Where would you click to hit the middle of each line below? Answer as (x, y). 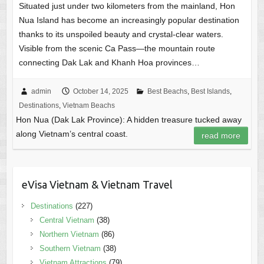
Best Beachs (167, 91)
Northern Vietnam (69, 234)
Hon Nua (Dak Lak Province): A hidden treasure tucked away (128, 119)
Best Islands (210, 91)
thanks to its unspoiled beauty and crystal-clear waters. (121, 34)
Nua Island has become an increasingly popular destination (129, 20)
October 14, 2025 (100, 91)
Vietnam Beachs (88, 105)
